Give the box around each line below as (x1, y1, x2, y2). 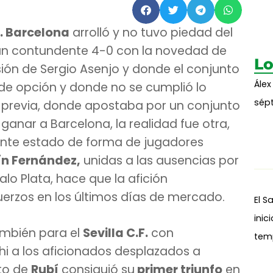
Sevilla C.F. (83, 225, 148, 242)
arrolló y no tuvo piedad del (69, 24, 233, 41)
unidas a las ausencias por (80, 152, 239, 169)
